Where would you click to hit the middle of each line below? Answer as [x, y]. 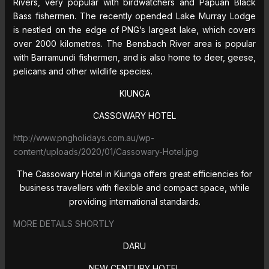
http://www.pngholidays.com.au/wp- [83, 138]
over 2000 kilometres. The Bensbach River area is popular [134, 43]
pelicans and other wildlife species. [83, 71]
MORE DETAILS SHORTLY [63, 223]
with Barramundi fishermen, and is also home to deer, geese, [134, 57]
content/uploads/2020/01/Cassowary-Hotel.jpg [105, 151]
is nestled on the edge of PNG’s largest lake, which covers [134, 29]
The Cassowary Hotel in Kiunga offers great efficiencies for [134, 174]
